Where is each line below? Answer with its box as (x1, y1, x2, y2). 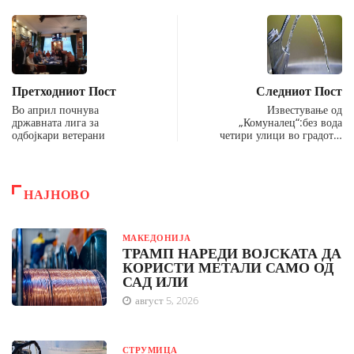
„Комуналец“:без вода (239, 114, 342, 130)
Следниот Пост (256, 81, 342, 100)
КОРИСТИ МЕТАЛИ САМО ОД (122, 257, 333, 277)
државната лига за (12, 114, 99, 130)
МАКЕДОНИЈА (122, 231, 191, 243)
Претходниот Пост (12, 81, 116, 100)
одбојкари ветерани (12, 126, 105, 142)
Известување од (267, 101, 342, 117)
